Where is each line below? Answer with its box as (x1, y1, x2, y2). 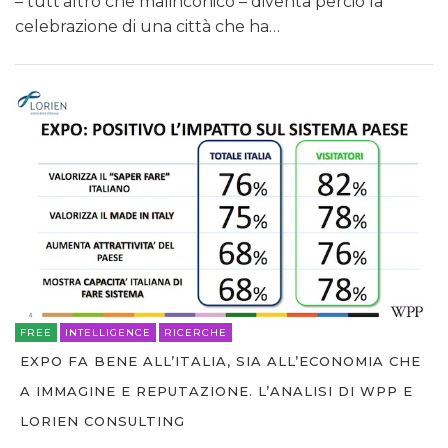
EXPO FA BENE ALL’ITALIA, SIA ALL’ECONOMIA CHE (20, 353, 421, 370)
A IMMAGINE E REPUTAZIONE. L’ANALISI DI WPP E (20, 383, 413, 400)
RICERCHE (164, 326, 227, 340)
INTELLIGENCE (65, 326, 151, 340)
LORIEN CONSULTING (20, 413, 185, 430)
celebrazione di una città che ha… (15, 16, 280, 36)
